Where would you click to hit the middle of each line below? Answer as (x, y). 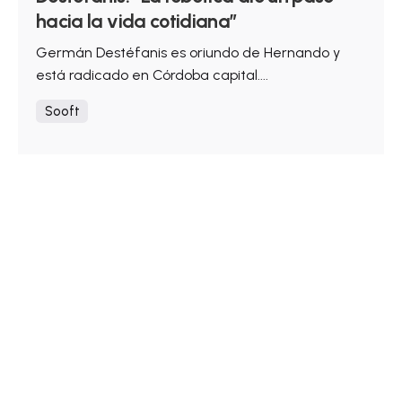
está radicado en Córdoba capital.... (152, 75)
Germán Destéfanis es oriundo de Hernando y (188, 53)
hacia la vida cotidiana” (137, 20)
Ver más (75, 162)
